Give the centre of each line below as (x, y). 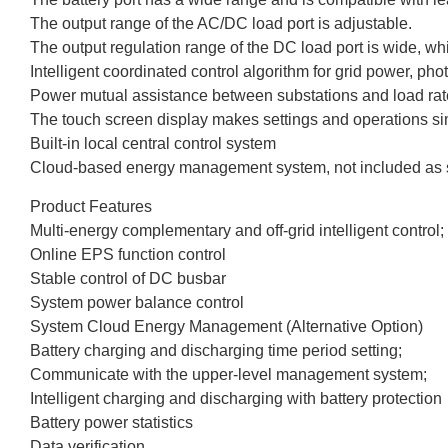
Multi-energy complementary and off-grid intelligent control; (237, 230)
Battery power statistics (111, 422)
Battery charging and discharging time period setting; (216, 350)
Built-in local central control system (153, 144)
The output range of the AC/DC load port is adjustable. (221, 24)
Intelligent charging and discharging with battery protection (236, 398)
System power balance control (137, 302)
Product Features (91, 206)
